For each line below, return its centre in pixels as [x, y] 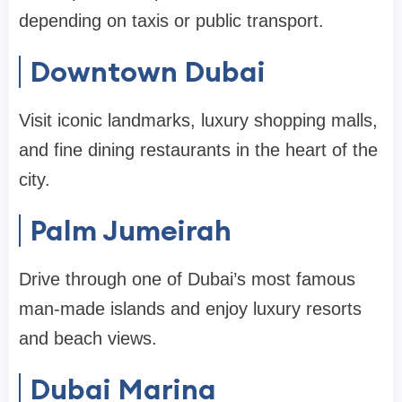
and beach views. [88, 338]
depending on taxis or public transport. [171, 20]
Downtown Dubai [148, 71]
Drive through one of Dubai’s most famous [187, 279]
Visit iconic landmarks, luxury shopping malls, [198, 120]
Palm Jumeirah [131, 230]
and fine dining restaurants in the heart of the [198, 149]
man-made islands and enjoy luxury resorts [190, 308]
